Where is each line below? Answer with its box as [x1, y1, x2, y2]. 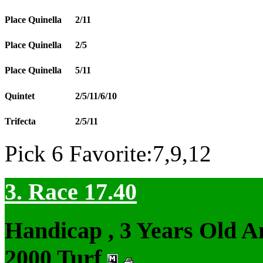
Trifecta [5, 116, 36, 126]
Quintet [5, 90, 35, 101]
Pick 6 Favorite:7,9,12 [5, 141, 211, 167]
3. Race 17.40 [5, 178, 137, 205]
